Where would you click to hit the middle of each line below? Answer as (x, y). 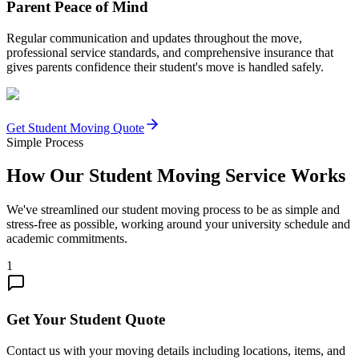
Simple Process (45, 142)
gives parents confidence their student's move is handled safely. (165, 67)
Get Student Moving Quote (75, 127)
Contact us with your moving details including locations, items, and (176, 350)
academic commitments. (67, 239)
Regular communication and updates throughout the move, (154, 38)
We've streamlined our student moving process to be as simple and (173, 210)
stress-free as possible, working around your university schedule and (178, 224)
